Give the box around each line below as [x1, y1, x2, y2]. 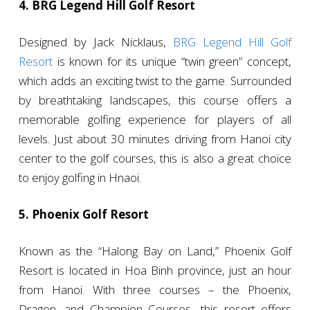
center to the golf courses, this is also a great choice [18, 150, 292, 167]
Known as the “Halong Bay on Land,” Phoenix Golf [18, 243, 292, 259]
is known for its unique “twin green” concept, [52, 53, 292, 70]
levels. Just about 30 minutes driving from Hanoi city [18, 131, 292, 147]
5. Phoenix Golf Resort [18, 206, 149, 223]
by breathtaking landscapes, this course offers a [18, 92, 292, 109]
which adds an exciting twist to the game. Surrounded [18, 73, 292, 89]
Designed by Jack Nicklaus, [18, 34, 174, 51]
